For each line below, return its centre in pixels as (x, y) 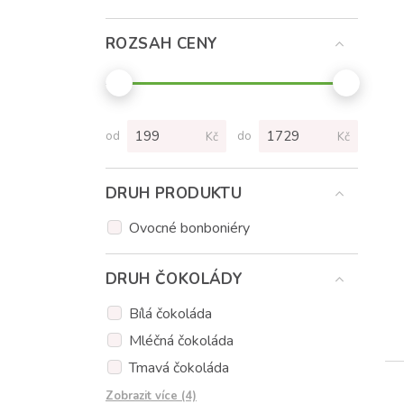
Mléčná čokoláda (181, 340)
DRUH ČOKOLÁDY (174, 279)
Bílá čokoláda (170, 313)
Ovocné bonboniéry (189, 228)
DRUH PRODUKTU (174, 193)
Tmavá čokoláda (179, 367)
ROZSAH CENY (162, 43)
